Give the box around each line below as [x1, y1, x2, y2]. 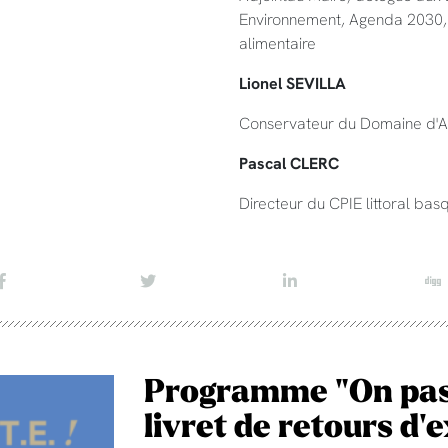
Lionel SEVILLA [239, 73, 346, 93]
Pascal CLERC [239, 153, 339, 173]
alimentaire [239, 33, 316, 53]
